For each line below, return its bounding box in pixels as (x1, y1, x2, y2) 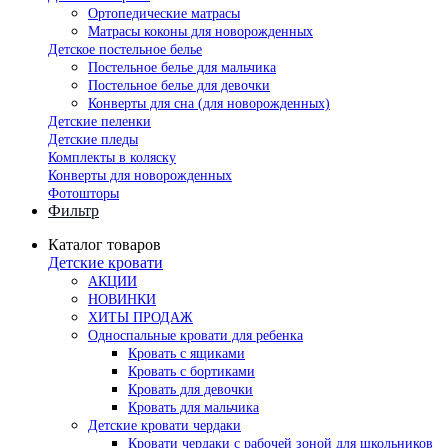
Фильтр (48, 201, 99, 219)
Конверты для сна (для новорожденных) (88, 95, 330, 111)
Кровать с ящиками (128, 345, 245, 361)
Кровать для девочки (128, 381, 253, 397)
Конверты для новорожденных (48, 167, 232, 183)
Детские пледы (48, 131, 138, 147)
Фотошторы (48, 185, 119, 201)
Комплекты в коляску (48, 149, 176, 165)
